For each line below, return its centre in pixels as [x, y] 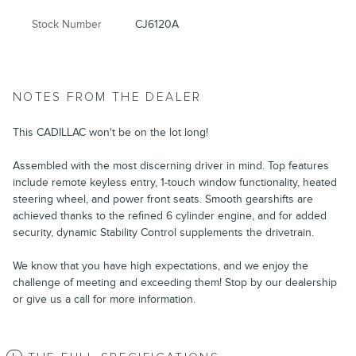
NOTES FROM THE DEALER [107, 97]
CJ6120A [157, 24]
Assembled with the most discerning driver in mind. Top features [171, 165]
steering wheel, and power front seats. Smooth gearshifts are [163, 199]
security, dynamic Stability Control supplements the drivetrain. [163, 232]
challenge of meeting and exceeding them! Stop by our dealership [175, 282]
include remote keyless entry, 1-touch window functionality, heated [175, 182]
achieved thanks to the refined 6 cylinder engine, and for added [170, 215]
